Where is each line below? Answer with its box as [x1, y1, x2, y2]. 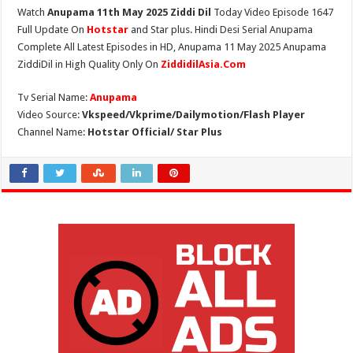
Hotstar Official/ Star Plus [87, 126, 223, 138]
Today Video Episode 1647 [211, 6, 334, 18]
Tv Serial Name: [17, 91, 91, 103]
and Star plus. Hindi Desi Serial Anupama [131, 24, 314, 35]
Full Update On [17, 24, 87, 35]
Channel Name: [17, 126, 88, 138]
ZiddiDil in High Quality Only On [17, 58, 162, 70]
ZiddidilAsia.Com [161, 58, 247, 70]
